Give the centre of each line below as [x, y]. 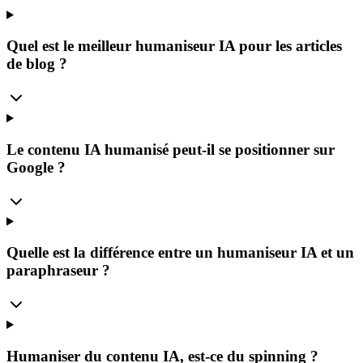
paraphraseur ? [58, 271]
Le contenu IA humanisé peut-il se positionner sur [171, 149]
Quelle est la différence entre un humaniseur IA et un [180, 253]
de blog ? [37, 64]
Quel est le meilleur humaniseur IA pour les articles [174, 46]
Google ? [36, 167]
